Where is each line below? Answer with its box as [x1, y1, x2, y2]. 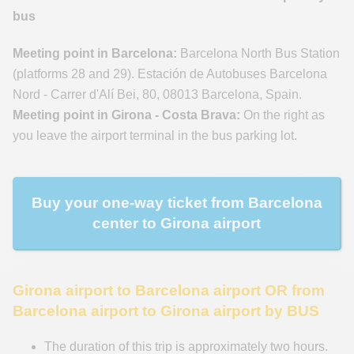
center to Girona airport [92, 214, 261, 232]
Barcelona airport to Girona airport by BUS [13, 303, 319, 320]
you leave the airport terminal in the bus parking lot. [13, 129, 297, 143]
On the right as [240, 108, 325, 122]
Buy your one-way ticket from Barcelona [31, 194, 322, 211]
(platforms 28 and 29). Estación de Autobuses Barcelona [13, 67, 327, 81]
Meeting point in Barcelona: [13, 47, 177, 61]
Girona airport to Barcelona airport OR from [13, 282, 325, 299]
